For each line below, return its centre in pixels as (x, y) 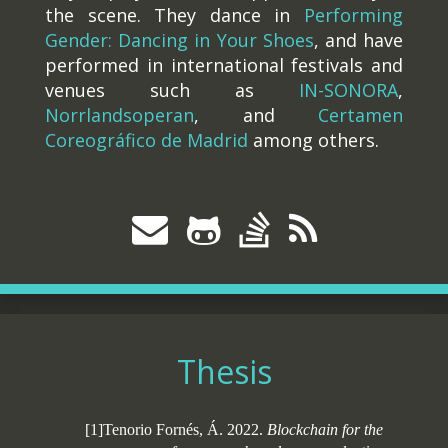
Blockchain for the (325, 429)
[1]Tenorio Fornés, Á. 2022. (176, 429)
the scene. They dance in (174, 15)
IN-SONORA (348, 90)
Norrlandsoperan (119, 115)
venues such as (172, 90)
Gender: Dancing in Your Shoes (179, 40)
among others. (313, 140)
